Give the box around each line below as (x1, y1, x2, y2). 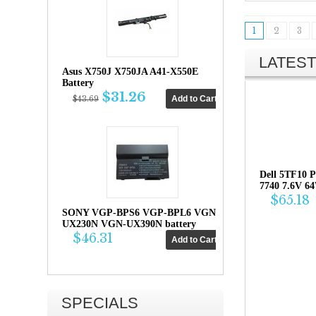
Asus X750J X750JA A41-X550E (62, 66, 198, 77)
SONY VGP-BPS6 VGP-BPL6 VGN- (62, 207, 219, 218)
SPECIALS (61, 294, 138, 312)
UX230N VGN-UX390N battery (62, 219, 196, 229)
